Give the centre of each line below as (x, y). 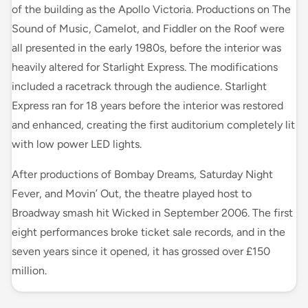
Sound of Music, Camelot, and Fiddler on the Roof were (148, 29)
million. (29, 271)
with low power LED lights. (77, 144)
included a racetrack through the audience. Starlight (139, 87)
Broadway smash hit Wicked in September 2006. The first (152, 213)
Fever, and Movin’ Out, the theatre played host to (132, 194)
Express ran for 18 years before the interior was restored (147, 106)
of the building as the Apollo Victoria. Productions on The (151, 10)
